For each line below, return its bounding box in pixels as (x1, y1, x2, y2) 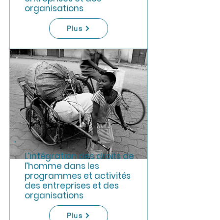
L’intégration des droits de (25, 150, 134, 162)
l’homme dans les (25, 160, 99, 172)
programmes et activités (25, 170, 131, 182)
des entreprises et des (25, 180, 119, 192)
